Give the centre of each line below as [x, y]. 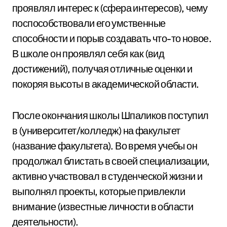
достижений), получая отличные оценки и [102, 69]
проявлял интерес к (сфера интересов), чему [110, 8]
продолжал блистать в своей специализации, [111, 161]
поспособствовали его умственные [89, 23]
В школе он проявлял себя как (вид [88, 53]
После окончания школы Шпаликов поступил [110, 115]
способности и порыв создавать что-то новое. [112, 38]
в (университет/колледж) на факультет [96, 130]
